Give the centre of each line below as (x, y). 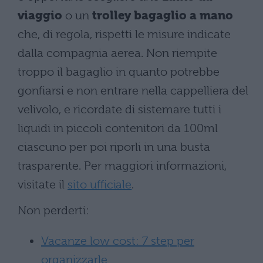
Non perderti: (53, 210)
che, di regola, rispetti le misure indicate (124, 34)
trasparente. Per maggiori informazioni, (122, 166)
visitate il (43, 184)
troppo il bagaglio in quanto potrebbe (119, 72)
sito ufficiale (100, 184)
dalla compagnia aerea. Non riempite (117, 53)
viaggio (40, 15)
